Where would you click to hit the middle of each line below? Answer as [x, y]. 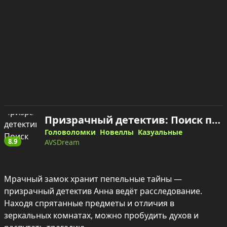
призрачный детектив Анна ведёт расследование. [103, 191]
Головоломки [70, 132]
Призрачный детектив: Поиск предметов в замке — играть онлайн [216, 120]
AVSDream [62, 142]
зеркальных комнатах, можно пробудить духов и [101, 215]
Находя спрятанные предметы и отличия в [89, 203]
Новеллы [117, 132]
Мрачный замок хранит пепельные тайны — [93, 179]
